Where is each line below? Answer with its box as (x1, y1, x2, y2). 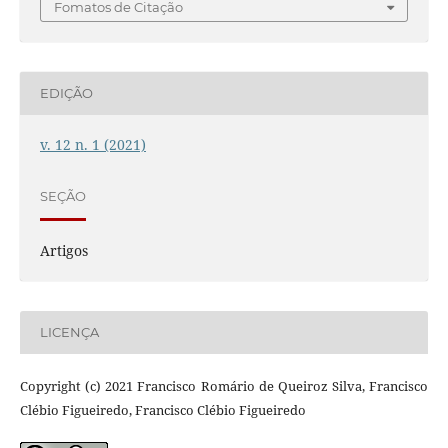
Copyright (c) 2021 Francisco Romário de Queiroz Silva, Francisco (19, 376, 429, 395)
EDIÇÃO (39, 85, 93, 102)
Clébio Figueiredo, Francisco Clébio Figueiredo (19, 400, 306, 419)
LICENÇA (39, 324, 99, 341)
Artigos (39, 240, 88, 260)
